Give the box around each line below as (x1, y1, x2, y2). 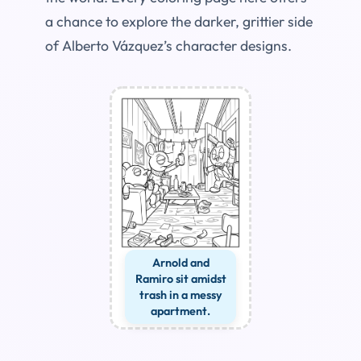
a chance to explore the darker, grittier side (45, 12, 313, 31)
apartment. (151, 303, 210, 318)
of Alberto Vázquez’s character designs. (45, 36, 292, 56)
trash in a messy (139, 287, 222, 302)
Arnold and (151, 255, 210, 270)
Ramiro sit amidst (135, 271, 226, 286)
